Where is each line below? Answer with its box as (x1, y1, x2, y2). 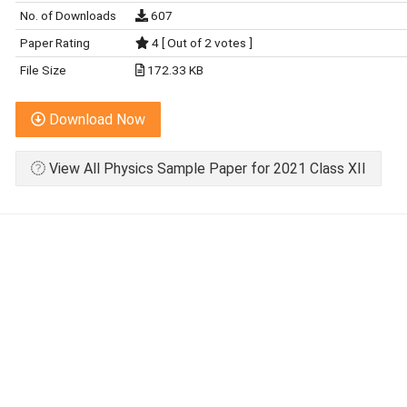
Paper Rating (19, 35, 90, 50)
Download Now (45, 111, 145, 128)
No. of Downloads (19, 8, 116, 23)
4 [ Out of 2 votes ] (149, 35, 253, 50)
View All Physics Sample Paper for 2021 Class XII (45, 160, 366, 177)
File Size (19, 63, 66, 77)
